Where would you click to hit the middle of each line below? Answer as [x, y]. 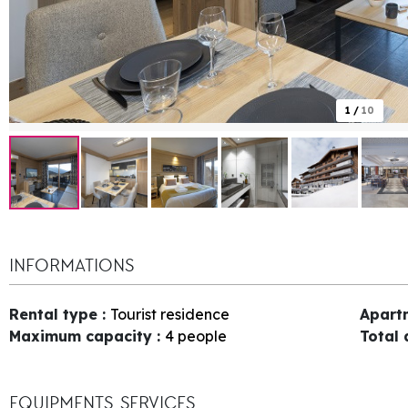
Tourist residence [170, 314]
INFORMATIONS [71, 265]
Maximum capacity [83, 336]
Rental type [56, 314]
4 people [196, 336]
